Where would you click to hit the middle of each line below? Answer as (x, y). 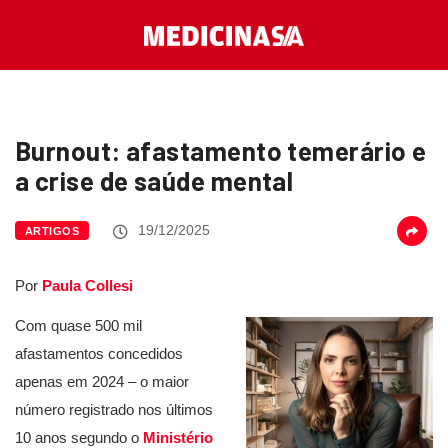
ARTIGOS (52, 231)
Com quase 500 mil (78, 325)
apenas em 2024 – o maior (102, 381)
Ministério (178, 437)
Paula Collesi (87, 285)
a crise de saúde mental (154, 180)
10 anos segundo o (79, 437)
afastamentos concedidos (99, 353)
